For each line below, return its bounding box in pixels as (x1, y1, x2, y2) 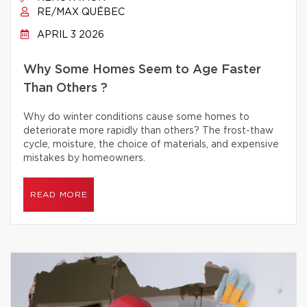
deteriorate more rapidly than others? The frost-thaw (23, 126, 273, 136)
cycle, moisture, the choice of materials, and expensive (23, 140, 279, 149)
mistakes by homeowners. (23, 153, 145, 163)
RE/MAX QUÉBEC (34, 8, 125, 17)
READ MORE (30, 191, 88, 199)
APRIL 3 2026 (34, 30, 104, 40)
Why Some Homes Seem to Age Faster (23, 64, 261, 76)
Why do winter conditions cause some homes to (23, 112, 249, 122)
